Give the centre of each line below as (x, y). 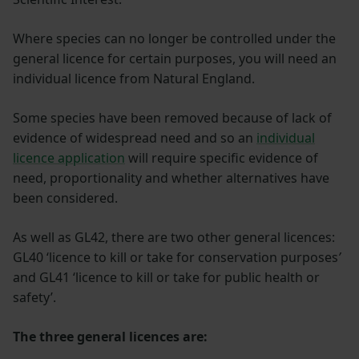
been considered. (65, 198)
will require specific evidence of (222, 157)
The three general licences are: (110, 336)
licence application (69, 157)
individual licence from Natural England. (134, 78)
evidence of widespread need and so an (135, 137)
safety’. (34, 297)
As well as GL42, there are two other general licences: (174, 237)
